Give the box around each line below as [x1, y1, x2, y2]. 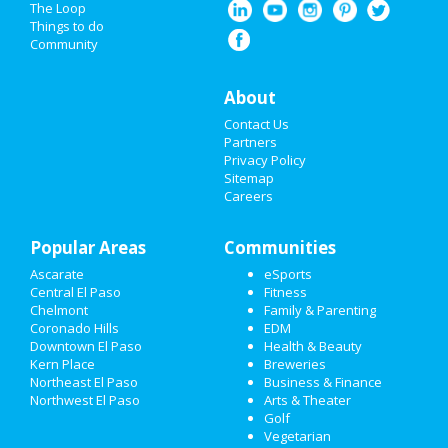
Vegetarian [264, 427, 331, 445]
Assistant [148, 92, 198, 104]
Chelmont [30, 301, 88, 319]
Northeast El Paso [30, 373, 138, 391]
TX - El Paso [148, 30, 209, 42]
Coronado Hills [30, 319, 119, 337]
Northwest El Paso [30, 391, 140, 409]
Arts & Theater [264, 391, 351, 409]
